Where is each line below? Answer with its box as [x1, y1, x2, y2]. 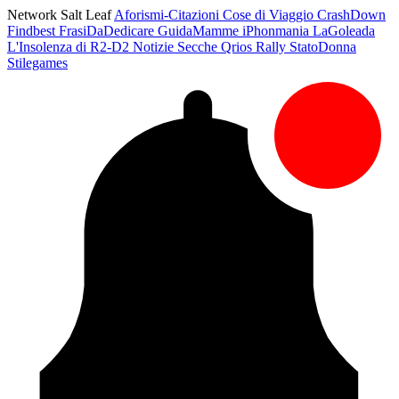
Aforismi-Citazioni [114, 7, 223, 22]
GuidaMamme [158, 23, 242, 38]
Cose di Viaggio [223, 7, 317, 22]
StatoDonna [289, 39, 356, 54]
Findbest [7, 23, 59, 38]
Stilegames [7, 55, 68, 70]
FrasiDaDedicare [59, 23, 158, 38]
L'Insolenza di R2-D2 [7, 39, 133, 54]
